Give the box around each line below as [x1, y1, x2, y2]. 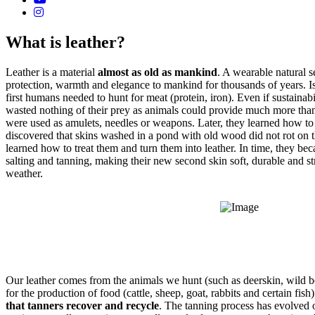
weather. [6, 167, 43, 179]
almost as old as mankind [98, 65, 217, 78]
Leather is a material [6, 65, 98, 78]
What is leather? [6, 32, 125, 51]
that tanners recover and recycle [6, 299, 159, 311]
